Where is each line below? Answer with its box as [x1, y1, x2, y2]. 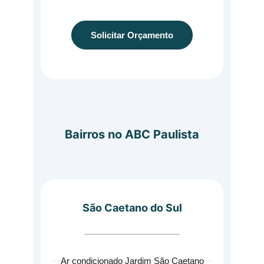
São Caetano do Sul [82, 202, 182, 214]
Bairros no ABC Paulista [65, 127, 199, 141]
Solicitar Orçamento [91, 30, 173, 40]
